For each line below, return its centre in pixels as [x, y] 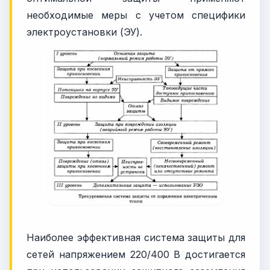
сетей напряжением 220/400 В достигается [136, 254]
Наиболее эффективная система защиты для [136, 237]
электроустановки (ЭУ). [84, 32]
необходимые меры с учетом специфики [136, 15]
